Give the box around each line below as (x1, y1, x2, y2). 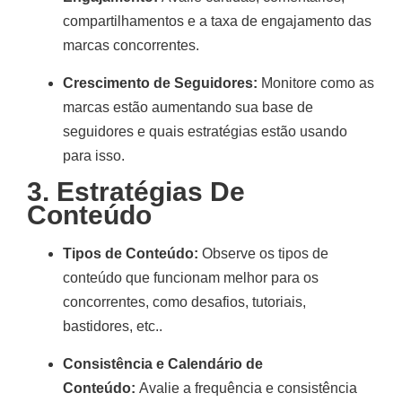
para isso (63, 147, 121, 163)
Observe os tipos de (198, 246, 328, 262)
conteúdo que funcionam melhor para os (63, 270, 319, 286)
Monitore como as (258, 74, 374, 91)
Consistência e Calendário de (63, 355, 263, 371)
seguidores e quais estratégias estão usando (63, 123, 347, 139)
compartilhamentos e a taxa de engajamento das (63, 13, 371, 30)
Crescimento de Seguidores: (63, 74, 258, 91)
